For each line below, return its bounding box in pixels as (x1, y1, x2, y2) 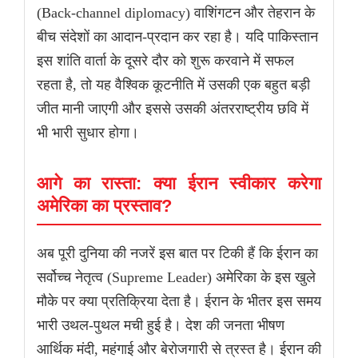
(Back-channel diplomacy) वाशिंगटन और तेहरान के (37, 5, 315, 22)
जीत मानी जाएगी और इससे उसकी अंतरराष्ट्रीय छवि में (37, 101, 308, 117)
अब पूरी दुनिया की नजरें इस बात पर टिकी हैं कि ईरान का (37, 245, 318, 262)
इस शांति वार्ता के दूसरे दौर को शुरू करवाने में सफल (37, 53, 294, 70)
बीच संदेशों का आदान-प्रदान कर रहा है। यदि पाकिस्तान (37, 29, 318, 46)
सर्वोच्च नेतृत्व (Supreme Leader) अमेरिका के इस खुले (37, 269, 316, 286)
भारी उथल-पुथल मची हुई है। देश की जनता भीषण (37, 317, 284, 334)
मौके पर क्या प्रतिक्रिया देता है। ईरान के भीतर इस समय (37, 293, 321, 310)
